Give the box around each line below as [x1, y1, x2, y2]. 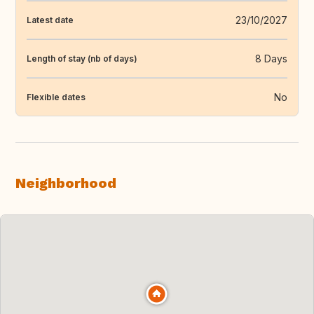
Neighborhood [15, 175, 116, 192]
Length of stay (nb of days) [27, 53, 137, 64]
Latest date [27, 14, 74, 25]
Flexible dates [27, 91, 86, 102]
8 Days [255, 53, 287, 65]
